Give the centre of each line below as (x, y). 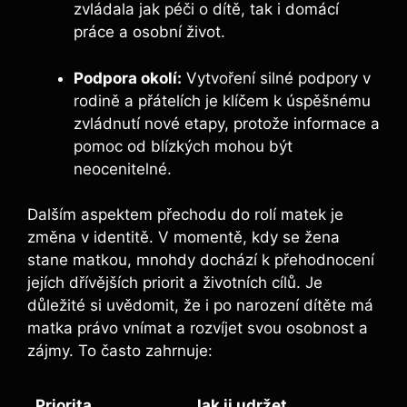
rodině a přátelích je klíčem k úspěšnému (222, 100)
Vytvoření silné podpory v (276, 78)
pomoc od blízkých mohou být (183, 146)
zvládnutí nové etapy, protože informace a (227, 123)
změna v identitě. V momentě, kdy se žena (184, 237)
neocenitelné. (123, 169)
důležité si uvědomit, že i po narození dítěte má (200, 305)
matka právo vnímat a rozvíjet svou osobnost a (198, 328)
